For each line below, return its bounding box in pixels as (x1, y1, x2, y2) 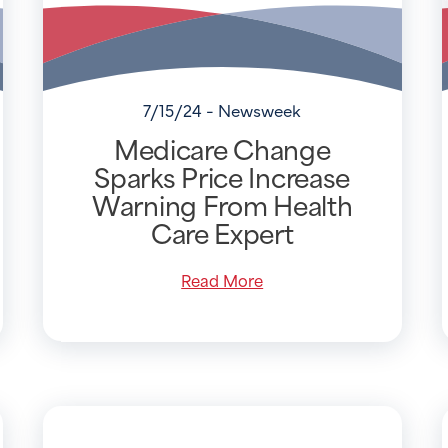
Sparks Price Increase (94, 154, 351, 197)
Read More (181, 266, 264, 292)
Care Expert (150, 210, 294, 253)
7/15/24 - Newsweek (143, 98, 302, 122)
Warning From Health (92, 182, 353, 225)
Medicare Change (113, 126, 331, 169)
